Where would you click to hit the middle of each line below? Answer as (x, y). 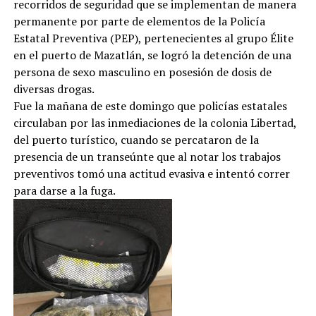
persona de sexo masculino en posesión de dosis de (142, 72)
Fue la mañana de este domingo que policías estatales (150, 106)
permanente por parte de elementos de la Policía (139, 21)
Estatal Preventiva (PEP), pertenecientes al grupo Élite (153, 38)
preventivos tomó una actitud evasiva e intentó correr (151, 174)
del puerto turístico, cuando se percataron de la (136, 140)
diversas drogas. (54, 89)
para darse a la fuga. (64, 190)
